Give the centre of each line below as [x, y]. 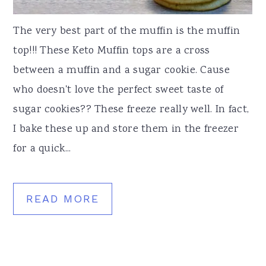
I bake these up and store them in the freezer [126, 130]
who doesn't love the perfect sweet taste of [118, 91]
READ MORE [63, 199]
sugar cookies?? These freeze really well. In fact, [131, 110]
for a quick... [42, 149]
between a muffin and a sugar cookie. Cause [121, 71]
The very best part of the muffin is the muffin [127, 32]
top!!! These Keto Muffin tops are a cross [112, 51]
